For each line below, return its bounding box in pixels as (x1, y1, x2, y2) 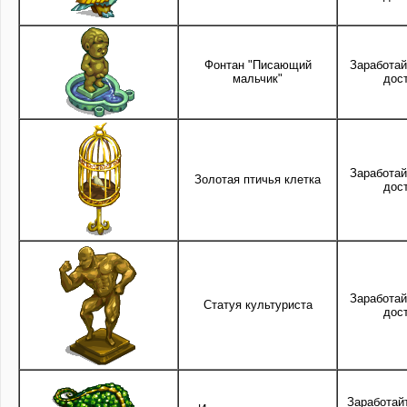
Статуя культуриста (203, 297, 313, 312)
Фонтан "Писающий (203, 57, 312, 72)
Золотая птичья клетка (194, 172, 321, 186)
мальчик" (233, 71, 283, 85)
